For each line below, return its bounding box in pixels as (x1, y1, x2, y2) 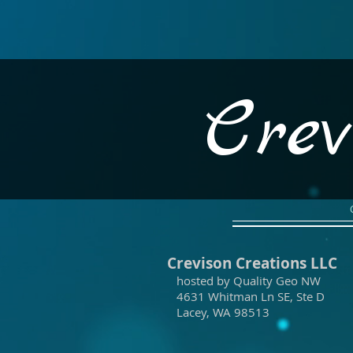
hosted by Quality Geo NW (167, 273, 321, 288)
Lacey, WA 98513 (167, 304, 269, 320)
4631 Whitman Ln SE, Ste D (167, 288, 325, 304)
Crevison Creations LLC (167, 253, 337, 273)
